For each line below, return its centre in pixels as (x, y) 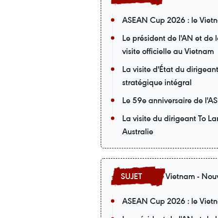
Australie (138, 131)
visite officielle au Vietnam (168, 51)
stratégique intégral (157, 82)
